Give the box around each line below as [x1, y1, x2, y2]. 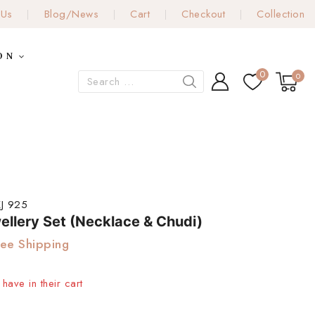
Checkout [181, 6, 225, 22]
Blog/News [44, 6, 98, 22]
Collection [257, 6, 304, 22]
